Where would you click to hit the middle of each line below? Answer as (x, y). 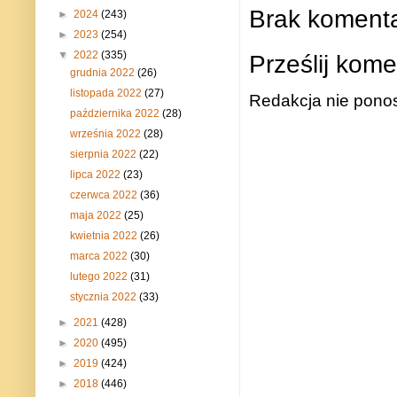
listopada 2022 (108, 93)
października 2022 (117, 114)
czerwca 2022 (105, 195)
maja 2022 (97, 216)
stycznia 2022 (105, 297)
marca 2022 (101, 257)
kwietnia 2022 (105, 236)
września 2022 (107, 134)
